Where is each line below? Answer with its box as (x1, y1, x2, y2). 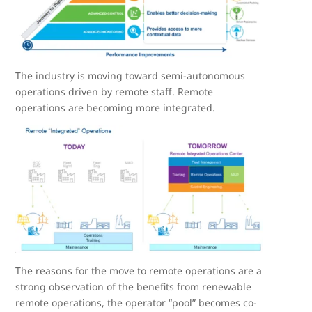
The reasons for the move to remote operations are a (15, 264, 263, 278)
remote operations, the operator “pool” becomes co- (15, 296, 258, 310)
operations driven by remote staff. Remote (15, 85, 214, 99)
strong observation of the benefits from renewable (15, 280, 252, 294)
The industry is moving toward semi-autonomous (15, 69, 246, 83)
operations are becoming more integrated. (15, 101, 216, 115)
